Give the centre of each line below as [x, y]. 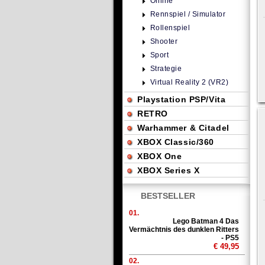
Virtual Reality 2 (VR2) [190, 82]
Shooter [164, 41]
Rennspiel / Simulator [188, 14]
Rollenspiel [170, 28]
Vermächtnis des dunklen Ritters [184, 230]
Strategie [166, 69]
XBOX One [160, 156]
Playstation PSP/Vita [182, 99]
